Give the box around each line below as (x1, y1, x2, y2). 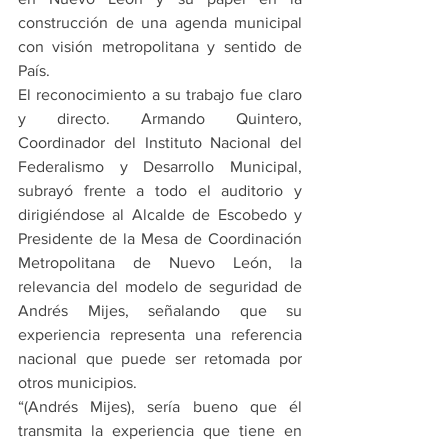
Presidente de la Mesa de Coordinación (18, 230, 302, 248)
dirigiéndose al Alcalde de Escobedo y (18, 206, 302, 224)
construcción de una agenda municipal (18, 14, 302, 32)
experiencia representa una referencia (18, 326, 302, 344)
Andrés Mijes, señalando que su (18, 302, 302, 320)
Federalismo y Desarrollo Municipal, (18, 158, 302, 176)
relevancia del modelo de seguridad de (18, 278, 302, 296)
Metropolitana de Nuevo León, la (18, 254, 302, 272)
